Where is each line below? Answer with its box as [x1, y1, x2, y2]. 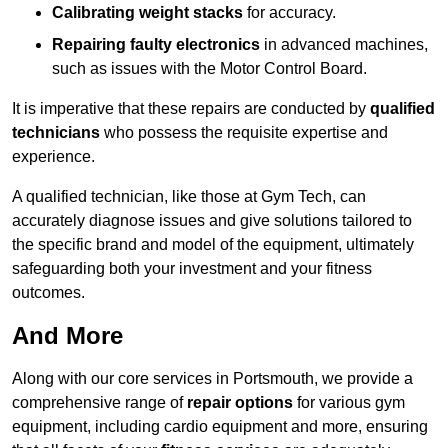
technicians [12, 124, 100, 142]
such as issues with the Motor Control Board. [52, 60, 367, 78]
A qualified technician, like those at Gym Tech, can [12, 188, 366, 206]
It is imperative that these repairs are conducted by [12, 100, 370, 118]
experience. [12, 148, 95, 166]
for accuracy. [243, 4, 336, 22]
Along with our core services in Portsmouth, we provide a [12, 370, 413, 388]
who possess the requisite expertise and [100, 124, 388, 142]
